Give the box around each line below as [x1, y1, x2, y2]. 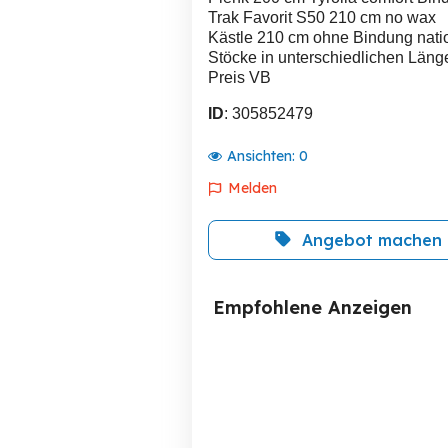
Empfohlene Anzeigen [213, 296, 412, 319]
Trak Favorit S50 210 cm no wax [208, 9, 436, 26]
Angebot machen [302, 230, 442, 250]
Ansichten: [227, 147, 299, 165]
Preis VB [208, 69, 271, 86]
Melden [228, 179, 277, 197]
